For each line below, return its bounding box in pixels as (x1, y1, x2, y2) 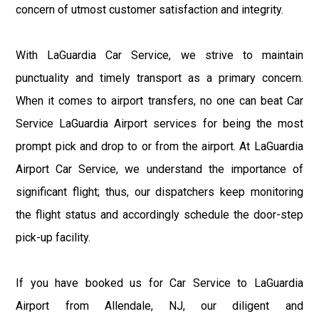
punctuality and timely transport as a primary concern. (16, 70, 303, 85)
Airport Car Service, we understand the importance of (16, 162, 303, 176)
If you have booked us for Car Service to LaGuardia (16, 276, 303, 290)
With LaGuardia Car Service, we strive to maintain (16, 48, 303, 62)
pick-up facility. (16, 230, 91, 244)
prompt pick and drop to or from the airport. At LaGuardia (16, 139, 303, 153)
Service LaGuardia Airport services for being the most (16, 116, 303, 130)
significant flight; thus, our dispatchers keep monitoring (16, 184, 303, 199)
